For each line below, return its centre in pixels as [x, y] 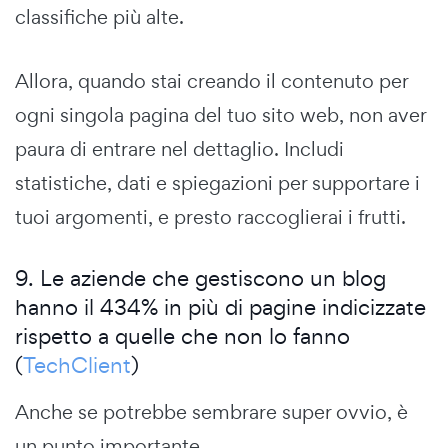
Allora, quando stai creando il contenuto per [211, 80]
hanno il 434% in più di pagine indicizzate [220, 306]
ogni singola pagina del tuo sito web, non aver [220, 114]
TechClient [77, 364]
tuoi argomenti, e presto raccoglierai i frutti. [210, 216]
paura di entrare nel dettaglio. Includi [179, 148]
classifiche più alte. [99, 16]
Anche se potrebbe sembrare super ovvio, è [211, 411]
